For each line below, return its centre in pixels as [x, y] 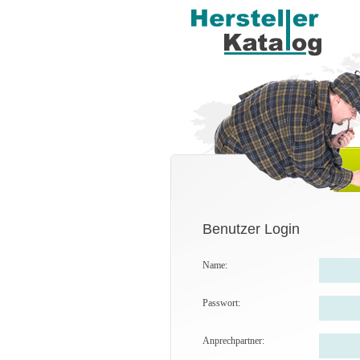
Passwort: [221, 303]
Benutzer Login [251, 229]
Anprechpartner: [233, 341]
